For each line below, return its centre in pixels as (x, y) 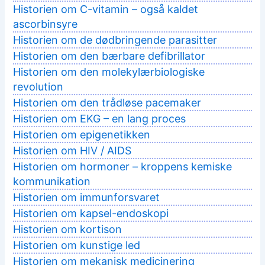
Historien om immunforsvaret (87, 198)
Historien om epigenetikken (82, 135)
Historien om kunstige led (77, 245)
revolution (38, 87)
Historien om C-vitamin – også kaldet (106, 9)
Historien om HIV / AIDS (72, 151)
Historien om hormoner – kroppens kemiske (123, 167)
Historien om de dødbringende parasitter (115, 40)
